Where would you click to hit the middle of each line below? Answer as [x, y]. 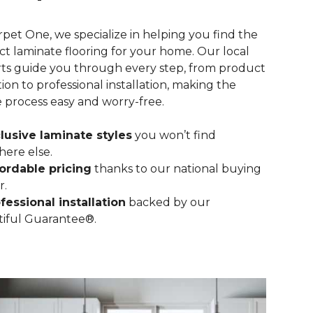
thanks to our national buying [177, 169]
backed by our [168, 202]
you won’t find [174, 135]
